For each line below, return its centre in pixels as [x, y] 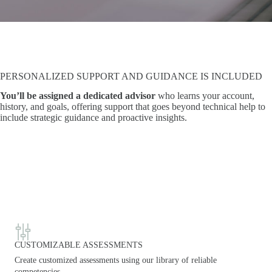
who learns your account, [205, 96]
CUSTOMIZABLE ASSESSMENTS [79, 245]
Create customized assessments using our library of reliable [116, 260]
